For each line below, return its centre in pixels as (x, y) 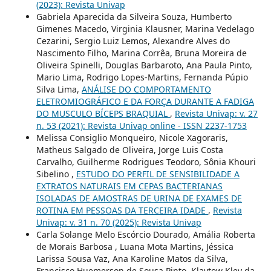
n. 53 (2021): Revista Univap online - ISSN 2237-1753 (141, 126)
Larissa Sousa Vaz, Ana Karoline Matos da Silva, (132, 259)
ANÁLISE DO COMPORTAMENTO (146, 90)
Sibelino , (56, 174)
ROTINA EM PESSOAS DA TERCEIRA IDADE (122, 211)
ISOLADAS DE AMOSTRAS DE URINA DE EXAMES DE (139, 198)
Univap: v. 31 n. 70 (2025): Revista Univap (119, 223)
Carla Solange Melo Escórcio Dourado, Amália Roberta (145, 235)
